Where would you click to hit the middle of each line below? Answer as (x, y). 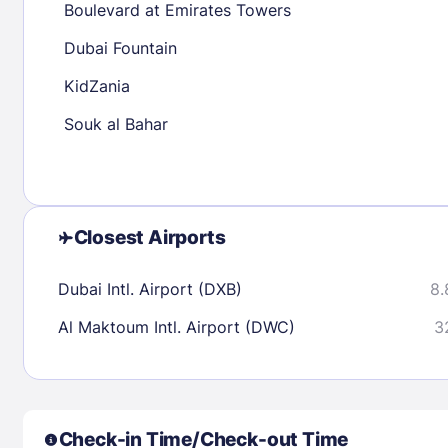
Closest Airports (149, 237)
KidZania (96, 85)
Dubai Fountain (120, 47)
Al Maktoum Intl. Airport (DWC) (176, 326)
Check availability (312, 90)
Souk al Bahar (115, 123)
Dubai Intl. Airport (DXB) (149, 288)
